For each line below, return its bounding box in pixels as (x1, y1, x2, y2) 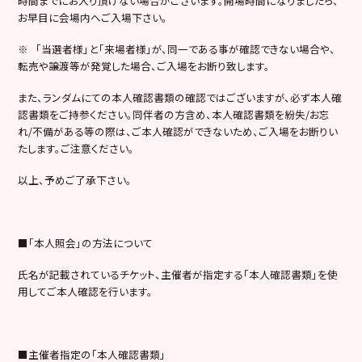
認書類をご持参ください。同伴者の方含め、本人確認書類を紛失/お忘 (18, 106, 330, 122)
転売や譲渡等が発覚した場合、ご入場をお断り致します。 (18, 57, 271, 74)
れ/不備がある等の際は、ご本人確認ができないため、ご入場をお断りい (18, 123, 339, 139)
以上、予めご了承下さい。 (18, 171, 133, 187)
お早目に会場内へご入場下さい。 (18, 9, 168, 25)
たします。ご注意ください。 (18, 140, 135, 156)
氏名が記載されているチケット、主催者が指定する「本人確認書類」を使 (18, 266, 339, 282)
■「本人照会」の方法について (18, 234, 154, 250)
